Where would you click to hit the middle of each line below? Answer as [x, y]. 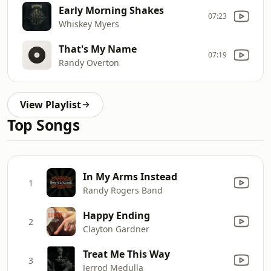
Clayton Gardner [116, 229]
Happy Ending [116, 215]
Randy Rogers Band [123, 190]
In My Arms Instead [130, 176]
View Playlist [51, 105]
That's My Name [98, 49]
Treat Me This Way [126, 254]
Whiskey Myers [89, 24]
